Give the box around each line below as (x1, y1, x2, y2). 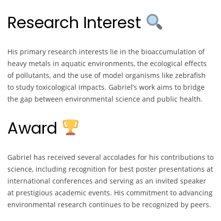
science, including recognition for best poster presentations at (7, 164, 213, 174)
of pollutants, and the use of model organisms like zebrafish (7, 70, 206, 80)
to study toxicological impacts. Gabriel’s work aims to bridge (7, 82, 205, 92)
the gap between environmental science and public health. (7, 94, 203, 104)
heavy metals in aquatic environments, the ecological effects (7, 58, 207, 68)
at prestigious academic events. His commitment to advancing (7, 187, 213, 197)
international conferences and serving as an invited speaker (7, 176, 206, 185)
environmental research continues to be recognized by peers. (7, 199, 211, 209)
